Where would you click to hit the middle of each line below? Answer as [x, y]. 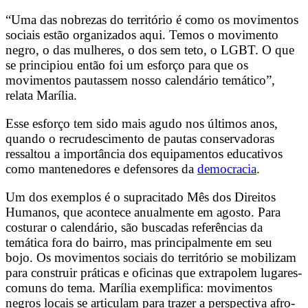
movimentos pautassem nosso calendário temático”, [140, 80]
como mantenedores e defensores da [101, 168]
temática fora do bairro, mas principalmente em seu [139, 243]
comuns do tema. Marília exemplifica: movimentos [139, 288]
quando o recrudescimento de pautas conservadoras [140, 138]
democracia [227, 168]
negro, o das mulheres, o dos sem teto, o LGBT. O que [150, 49]
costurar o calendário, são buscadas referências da [134, 228]
